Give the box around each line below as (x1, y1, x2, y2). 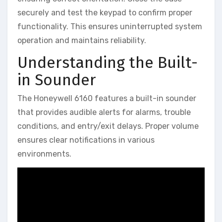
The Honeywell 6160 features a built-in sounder (17, 94, 196, 103)
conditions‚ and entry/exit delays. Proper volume (17, 121, 199, 131)
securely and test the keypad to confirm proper (17, 7, 192, 17)
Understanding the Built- (17, 53, 198, 72)
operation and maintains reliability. (17, 35, 146, 45)
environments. (17, 149, 71, 159)
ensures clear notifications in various (17, 135, 155, 145)
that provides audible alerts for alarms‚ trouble (17, 108, 191, 117)
